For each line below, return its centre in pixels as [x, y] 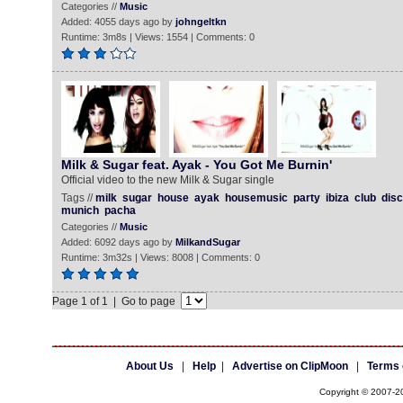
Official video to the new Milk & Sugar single [167, 180]
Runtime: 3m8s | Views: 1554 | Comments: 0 [157, 37]
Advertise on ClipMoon [290, 366]
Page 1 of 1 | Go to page [116, 301]
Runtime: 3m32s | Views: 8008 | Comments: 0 [160, 257]
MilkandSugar [207, 242]
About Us [149, 366]
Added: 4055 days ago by [118, 22]
